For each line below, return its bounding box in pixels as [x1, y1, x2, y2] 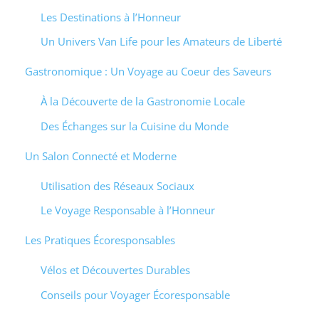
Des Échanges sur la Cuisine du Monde [41, 118, 229, 133]
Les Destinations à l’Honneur [41, 9, 181, 24]
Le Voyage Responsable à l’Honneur [41, 203, 215, 217]
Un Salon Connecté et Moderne [24, 148, 177, 163]
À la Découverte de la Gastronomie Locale [41, 94, 245, 108]
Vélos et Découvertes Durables [41, 263, 190, 277]
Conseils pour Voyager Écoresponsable [41, 287, 230, 302]
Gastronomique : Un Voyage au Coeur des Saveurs [24, 64, 271, 78]
